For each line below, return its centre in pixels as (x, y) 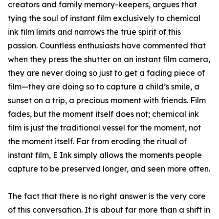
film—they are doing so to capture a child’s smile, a (104, 87)
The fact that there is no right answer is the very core (107, 196)
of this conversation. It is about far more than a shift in (109, 210)
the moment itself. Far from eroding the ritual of (97, 142)
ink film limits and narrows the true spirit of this (94, 32)
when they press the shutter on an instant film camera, (109, 59)
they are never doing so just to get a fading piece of (106, 73)
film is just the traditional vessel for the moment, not (104, 128)
